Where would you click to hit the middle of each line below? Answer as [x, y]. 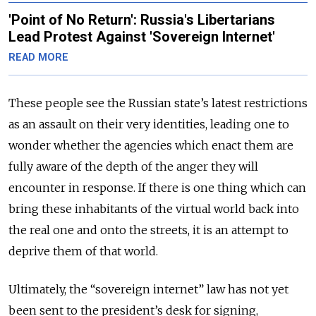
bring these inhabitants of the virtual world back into [154, 208]
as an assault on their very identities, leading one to [149, 124]
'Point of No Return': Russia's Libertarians [142, 19]
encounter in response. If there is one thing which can [157, 187]
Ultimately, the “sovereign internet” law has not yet [148, 289]
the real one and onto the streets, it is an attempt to [148, 230]
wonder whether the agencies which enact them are [151, 145]
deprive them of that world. [83, 251]
